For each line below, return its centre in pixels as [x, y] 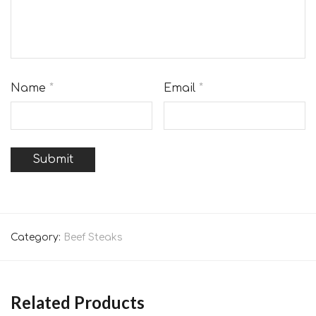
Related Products [78, 303]
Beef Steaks [93, 238]
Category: [37, 238]
